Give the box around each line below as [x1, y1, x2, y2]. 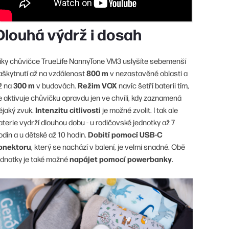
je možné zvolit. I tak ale [101, 105, 178, 115]
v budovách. [35, 80, 78, 90]
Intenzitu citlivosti [35, 104, 101, 116]
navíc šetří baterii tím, [117, 80, 189, 90]
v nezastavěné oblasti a [108, 68, 188, 78]
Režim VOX [78, 80, 117, 91]
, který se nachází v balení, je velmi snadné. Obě [31, 142, 185, 152]
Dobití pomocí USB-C [88, 129, 163, 140]
